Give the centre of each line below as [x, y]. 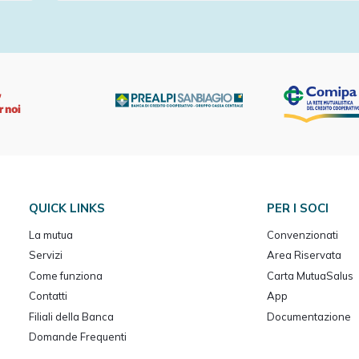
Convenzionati [302, 234]
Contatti [48, 296]
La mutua [50, 234]
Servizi [45, 255]
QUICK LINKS [67, 208]
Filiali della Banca [71, 316]
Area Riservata [304, 255]
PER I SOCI [297, 208]
